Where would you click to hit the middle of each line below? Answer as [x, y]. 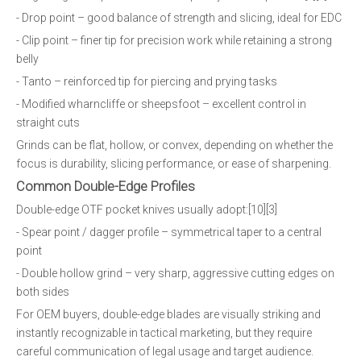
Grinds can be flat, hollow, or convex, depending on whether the [174, 145]
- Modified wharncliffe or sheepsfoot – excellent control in [161, 104]
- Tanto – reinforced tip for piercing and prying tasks [147, 81]
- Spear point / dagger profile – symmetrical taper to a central [169, 232]
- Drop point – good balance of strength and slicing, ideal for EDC [179, 18]
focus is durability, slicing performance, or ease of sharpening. [174, 164]
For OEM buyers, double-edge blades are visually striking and [168, 314]
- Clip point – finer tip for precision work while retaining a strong [174, 40]
